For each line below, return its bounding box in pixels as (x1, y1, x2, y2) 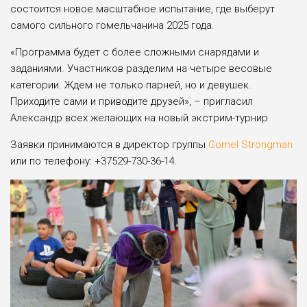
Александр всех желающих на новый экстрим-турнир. (10, 111, 271, 124)
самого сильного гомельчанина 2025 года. (10, 19, 214, 32)
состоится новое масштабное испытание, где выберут (10, 2, 275, 15)
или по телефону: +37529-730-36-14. (10, 154, 177, 167)
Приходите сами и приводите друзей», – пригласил (10, 95, 253, 108)
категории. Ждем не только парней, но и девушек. (10, 78, 251, 91)
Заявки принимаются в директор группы (10, 138, 208, 151)
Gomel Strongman (208, 138, 293, 151)
